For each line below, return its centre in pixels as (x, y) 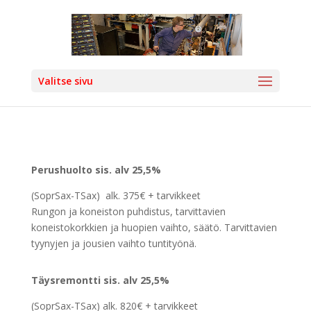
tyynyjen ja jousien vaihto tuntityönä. (114, 243)
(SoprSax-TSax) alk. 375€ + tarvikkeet (116, 195)
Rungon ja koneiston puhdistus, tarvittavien (128, 211)
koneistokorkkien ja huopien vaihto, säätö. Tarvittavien (154, 227)
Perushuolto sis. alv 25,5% (96, 170)
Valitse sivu (65, 81)
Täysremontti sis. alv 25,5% (100, 280)
